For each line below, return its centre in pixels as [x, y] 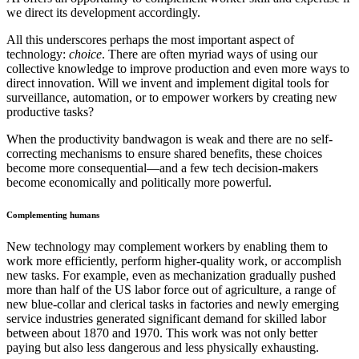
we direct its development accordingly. [103, 13]
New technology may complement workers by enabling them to [167, 247]
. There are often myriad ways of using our [210, 54]
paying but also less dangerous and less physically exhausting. [163, 348]
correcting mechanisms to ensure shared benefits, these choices [164, 154]
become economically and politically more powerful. [139, 183]
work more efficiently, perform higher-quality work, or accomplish [174, 261]
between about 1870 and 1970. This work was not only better [162, 333]
